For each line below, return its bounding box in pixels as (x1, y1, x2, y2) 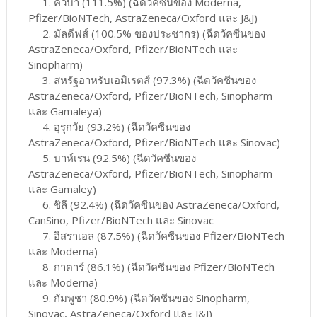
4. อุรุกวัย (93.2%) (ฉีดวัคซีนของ (28, 120, 190, 134)
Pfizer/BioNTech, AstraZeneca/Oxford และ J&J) (28, 11, 258, 25)
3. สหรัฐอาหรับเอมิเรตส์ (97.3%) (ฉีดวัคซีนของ (28, 73, 256, 88)
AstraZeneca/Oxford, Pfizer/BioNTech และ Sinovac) (28, 135, 280, 150)
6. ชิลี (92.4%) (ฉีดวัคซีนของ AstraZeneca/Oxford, (28, 197, 279, 212)
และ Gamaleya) (28, 104, 102, 119)
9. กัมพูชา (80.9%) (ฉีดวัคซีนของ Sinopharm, (28, 291, 250, 306)
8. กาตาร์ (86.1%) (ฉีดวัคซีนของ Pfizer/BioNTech (28, 260, 275, 275)
